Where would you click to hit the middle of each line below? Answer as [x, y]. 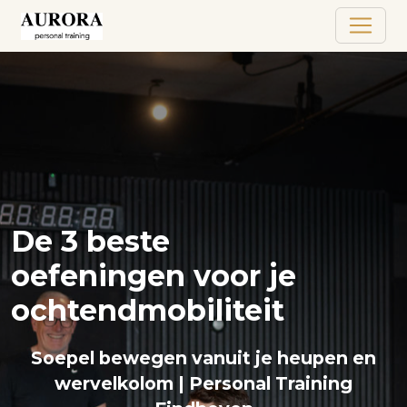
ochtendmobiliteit [148, 310]
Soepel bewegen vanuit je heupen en [203, 358]
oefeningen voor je [154, 275]
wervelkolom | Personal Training [203, 384]
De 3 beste [90, 241]
